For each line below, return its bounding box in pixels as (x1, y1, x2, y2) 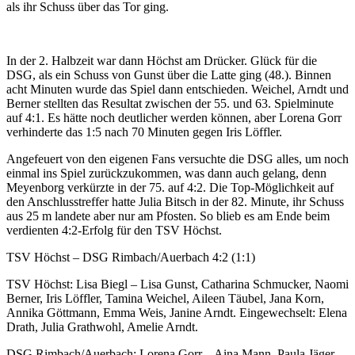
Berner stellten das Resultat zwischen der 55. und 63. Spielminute (6, 96, 334, 110)
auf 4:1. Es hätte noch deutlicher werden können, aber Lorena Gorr (6, 110, 342, 124)
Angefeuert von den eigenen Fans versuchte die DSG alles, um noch (6, 151, 349, 166)
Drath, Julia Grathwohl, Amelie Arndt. (6, 319, 198, 334)
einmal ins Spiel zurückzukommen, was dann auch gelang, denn (6, 166, 326, 180)
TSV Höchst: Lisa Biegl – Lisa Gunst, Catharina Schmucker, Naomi (6, 277, 349, 291)
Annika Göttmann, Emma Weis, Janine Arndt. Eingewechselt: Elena (6, 305, 347, 319)
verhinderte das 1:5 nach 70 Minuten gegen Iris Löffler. (6, 124, 282, 139)
